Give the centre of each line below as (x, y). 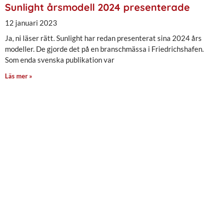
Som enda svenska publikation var (60, 60)
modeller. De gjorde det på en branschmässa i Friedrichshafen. (104, 49)
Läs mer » (18, 76)
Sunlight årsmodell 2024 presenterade (97, 7)
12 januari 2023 (31, 23)
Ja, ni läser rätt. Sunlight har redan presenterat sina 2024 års (103, 38)
